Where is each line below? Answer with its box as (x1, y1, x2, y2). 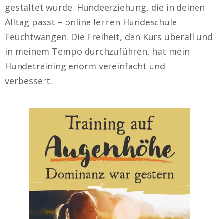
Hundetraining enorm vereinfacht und (5, 60, 165, 72)
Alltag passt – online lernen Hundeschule (5, 16, 177, 28)
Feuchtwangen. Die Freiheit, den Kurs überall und (5, 31, 213, 43)
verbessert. (5, 75, 52, 87)
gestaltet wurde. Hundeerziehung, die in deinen (5, 1, 205, 13)
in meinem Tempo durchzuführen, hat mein (5, 45, 190, 57)
